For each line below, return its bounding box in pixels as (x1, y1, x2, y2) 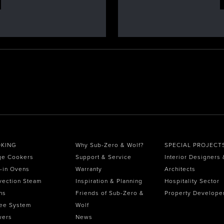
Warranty (75, 165, 102, 172)
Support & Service (75, 153, 131, 160)
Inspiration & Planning (75, 177, 142, 184)
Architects (164, 165, 196, 172)
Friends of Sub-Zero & (75, 189, 144, 196)
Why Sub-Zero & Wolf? (75, 141, 144, 148)
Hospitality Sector (164, 177, 220, 184)
